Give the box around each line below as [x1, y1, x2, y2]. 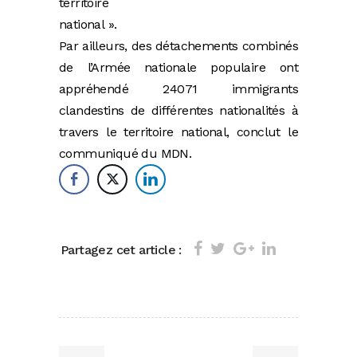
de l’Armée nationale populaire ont [59, 60, 298, 76]
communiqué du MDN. [59, 146, 195, 162]
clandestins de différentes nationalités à [59, 103, 298, 119]
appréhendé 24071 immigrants [59, 81, 298, 97]
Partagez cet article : [61, 241, 182, 257]
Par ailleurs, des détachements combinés [59, 38, 298, 54]
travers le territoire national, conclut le [59, 124, 298, 140]
